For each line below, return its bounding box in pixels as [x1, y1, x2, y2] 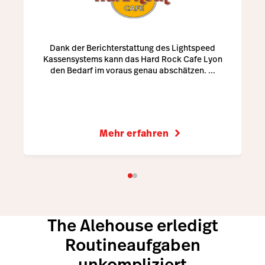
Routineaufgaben [64, 234, 201, 257]
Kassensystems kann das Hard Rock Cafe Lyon [43, 53, 222, 65]
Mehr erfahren [99, 127, 169, 141]
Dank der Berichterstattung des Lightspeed [50, 41, 215, 54]
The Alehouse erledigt [47, 214, 218, 238]
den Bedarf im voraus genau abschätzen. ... [50, 64, 215, 76]
